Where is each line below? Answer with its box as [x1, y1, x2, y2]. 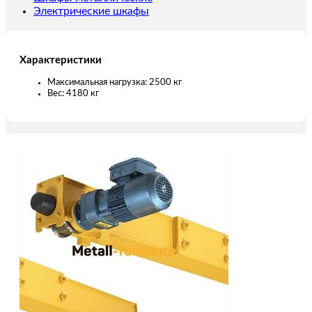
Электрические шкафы [33, 6, 149, 17]
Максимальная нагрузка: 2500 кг [47, 77, 182, 87]
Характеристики [19, 54, 102, 65]
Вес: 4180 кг [47, 88, 99, 98]
